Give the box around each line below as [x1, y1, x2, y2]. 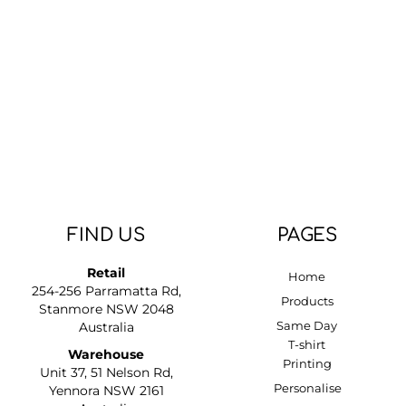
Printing [282, 356, 332, 371]
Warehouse [68, 346, 144, 362]
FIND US [67, 225, 145, 246]
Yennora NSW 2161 [48, 382, 164, 399]
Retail [87, 265, 125, 281]
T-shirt [288, 337, 326, 352]
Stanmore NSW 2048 [38, 301, 174, 317]
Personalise [274, 381, 343, 395]
